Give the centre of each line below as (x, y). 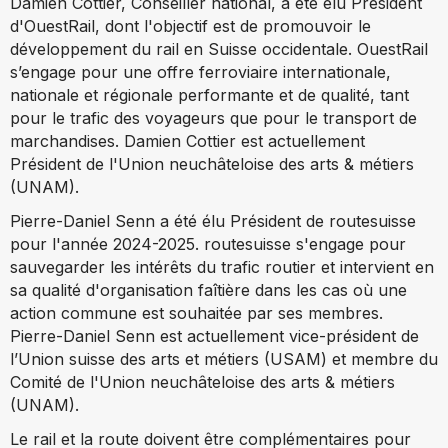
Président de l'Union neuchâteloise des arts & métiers (212, 163)
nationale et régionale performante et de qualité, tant (209, 94)
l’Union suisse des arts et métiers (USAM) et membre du (224, 358)
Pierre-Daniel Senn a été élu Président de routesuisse (213, 220)
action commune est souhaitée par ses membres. (196, 312)
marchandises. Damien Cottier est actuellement (187, 140)
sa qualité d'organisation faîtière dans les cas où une (208, 289)
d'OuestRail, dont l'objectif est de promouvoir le (190, 25)
